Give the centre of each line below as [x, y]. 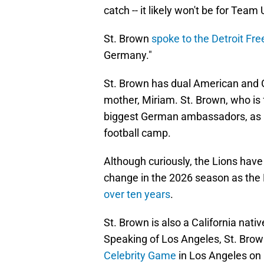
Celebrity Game [140, 256]
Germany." [128, 55]
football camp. [137, 133]
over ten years [137, 194]
